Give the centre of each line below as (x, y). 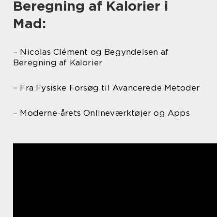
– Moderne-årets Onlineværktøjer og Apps (101, 113)
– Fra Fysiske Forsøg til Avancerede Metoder (107, 88)
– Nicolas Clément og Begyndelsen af (91, 52)
